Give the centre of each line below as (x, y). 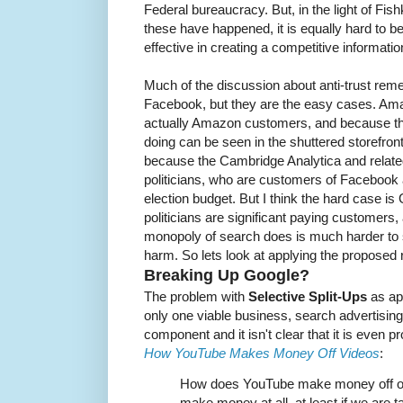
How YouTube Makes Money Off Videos (262, 353)
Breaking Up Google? (227, 275)
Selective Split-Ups (308, 296)
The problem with (196, 296)
